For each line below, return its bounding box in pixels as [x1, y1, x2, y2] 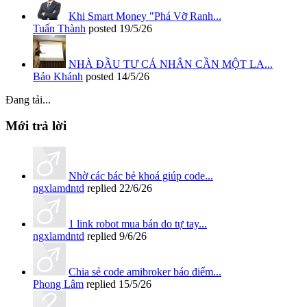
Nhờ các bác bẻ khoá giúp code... [69, 170, 213, 182]
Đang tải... [5, 93, 51, 106]
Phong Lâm [33, 278, 84, 291]
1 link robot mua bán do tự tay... [69, 218, 207, 230]
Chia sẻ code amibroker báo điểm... [69, 266, 221, 278]
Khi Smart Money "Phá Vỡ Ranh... [69, 10, 221, 22]
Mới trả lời [5, 119, 66, 134]
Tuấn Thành [33, 22, 86, 34]
